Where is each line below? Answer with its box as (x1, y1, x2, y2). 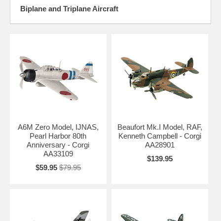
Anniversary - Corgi (27, 141, 90, 149)
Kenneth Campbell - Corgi (118, 132, 201, 140)
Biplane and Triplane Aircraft (20, 4, 118, 13)
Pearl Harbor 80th (30, 132, 87, 140)
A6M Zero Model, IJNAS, (17, 123, 99, 131)
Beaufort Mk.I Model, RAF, (117, 123, 202, 131)
